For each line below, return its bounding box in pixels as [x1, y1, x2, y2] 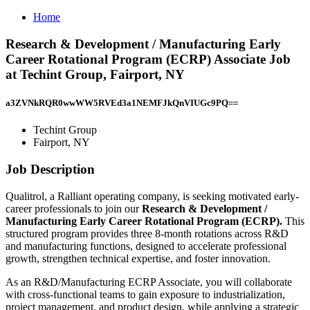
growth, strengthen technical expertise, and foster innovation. [6, 252, 271, 264]
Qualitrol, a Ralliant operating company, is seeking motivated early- [6, 190, 299, 202]
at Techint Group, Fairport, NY [6, 66, 185, 82]
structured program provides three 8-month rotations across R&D [6, 227, 289, 239]
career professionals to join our [6, 202, 142, 215]
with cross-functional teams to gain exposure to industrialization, [6, 288, 285, 300]
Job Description [6, 161, 95, 176]
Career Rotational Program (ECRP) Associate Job [6, 51, 291, 66]
